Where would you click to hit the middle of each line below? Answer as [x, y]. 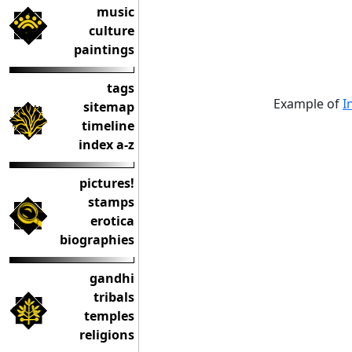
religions [107, 335]
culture [112, 31]
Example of [308, 103]
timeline [108, 126]
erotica [112, 221]
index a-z [106, 145]
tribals [114, 297]
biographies [97, 240]
